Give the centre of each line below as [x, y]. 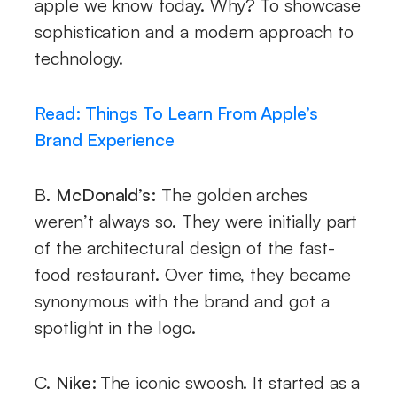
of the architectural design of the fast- [185, 247]
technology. [79, 58]
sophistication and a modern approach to [194, 31]
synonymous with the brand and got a [182, 300]
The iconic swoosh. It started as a [230, 382]
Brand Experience [105, 139]
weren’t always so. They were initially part [196, 221]
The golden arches [232, 194]
